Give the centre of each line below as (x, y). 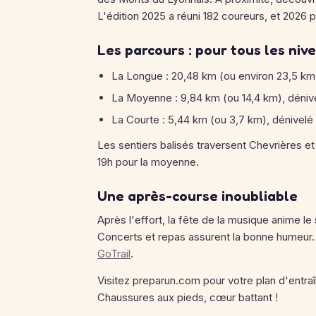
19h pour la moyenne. (148, 162)
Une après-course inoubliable (197, 196)
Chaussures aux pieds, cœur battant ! (188, 297)
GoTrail (114, 254)
